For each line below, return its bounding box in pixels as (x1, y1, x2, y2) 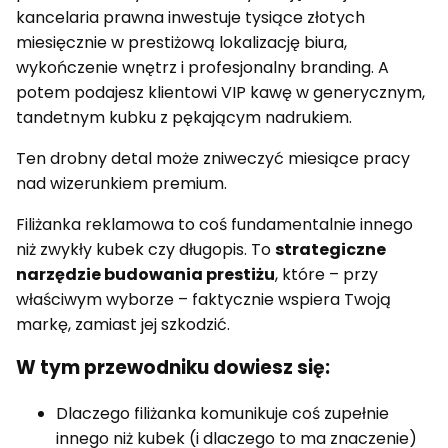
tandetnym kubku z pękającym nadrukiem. (16, 106, 352, 130)
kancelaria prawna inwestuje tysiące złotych (16, 6, 365, 30)
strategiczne (275, 238, 386, 262)
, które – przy (275, 263, 378, 287)
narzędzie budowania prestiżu (16, 263, 275, 287)
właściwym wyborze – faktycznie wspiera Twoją (16, 288, 391, 312)
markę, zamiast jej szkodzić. (16, 313, 230, 337)
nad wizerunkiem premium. (16, 172, 227, 196)
